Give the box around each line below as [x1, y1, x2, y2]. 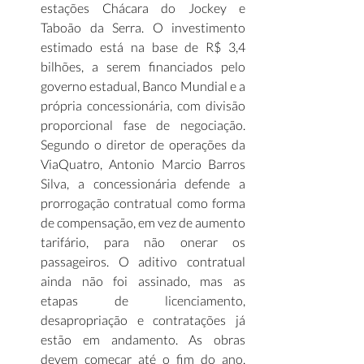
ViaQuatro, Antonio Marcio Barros [41, 156, 245, 171]
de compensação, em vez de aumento [41, 214, 245, 230]
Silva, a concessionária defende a [41, 175, 245, 191]
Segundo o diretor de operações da [41, 136, 245, 152]
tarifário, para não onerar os [41, 234, 245, 249]
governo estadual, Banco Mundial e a [41, 78, 245, 93]
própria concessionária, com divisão [41, 97, 245, 113]
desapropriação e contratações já [41, 312, 245, 327]
